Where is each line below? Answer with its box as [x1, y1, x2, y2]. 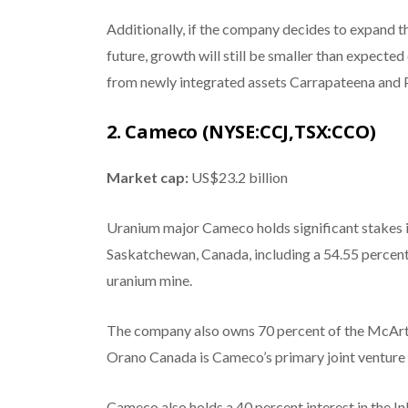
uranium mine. [106, 270, 192, 289]
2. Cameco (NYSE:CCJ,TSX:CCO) [106, 118, 376, 144]
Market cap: [106, 168, 189, 186]
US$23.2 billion [188, 168, 288, 186]
